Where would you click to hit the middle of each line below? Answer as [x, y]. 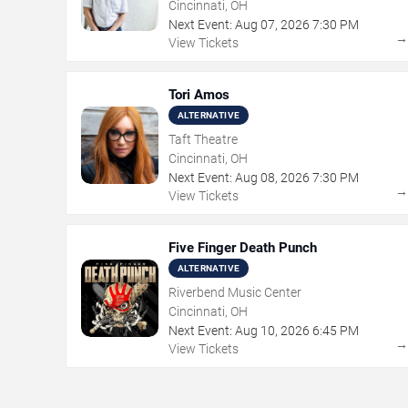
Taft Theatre [203, 139]
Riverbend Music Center [235, 292]
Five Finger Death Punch [243, 248]
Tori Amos [199, 95]
